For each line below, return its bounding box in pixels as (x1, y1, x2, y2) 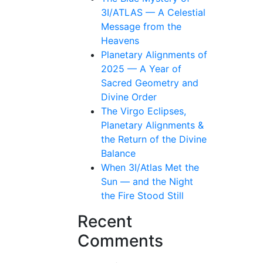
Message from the (101, 20, 181, 32)
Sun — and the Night (101, 175, 193, 187)
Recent (77, 211, 132, 231)
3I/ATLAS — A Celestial (101, 6, 205, 18)
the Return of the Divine (101, 133, 207, 145)
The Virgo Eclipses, (101, 104, 186, 117)
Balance (101, 147, 136, 159)
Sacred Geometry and (101, 76, 198, 89)
